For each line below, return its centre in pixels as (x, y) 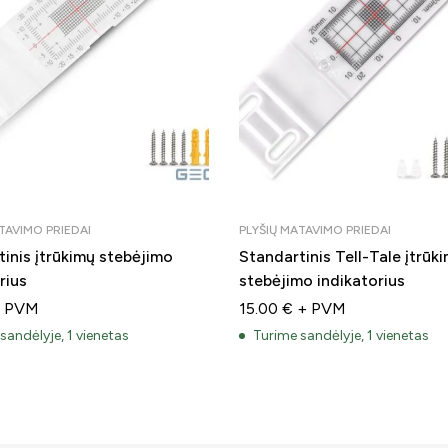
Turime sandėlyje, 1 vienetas (341, 335)
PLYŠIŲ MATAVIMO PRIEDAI (315, 229)
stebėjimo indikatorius (322, 280)
